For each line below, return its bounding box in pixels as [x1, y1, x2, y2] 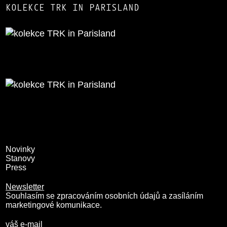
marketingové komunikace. [6, 201, 102, 209]
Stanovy [6, 154, 35, 163]
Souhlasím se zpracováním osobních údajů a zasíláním [6, 192, 204, 200]
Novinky [6, 145, 35, 154]
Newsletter [6, 182, 45, 191]
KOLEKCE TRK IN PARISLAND [6, 2, 140, 13]
